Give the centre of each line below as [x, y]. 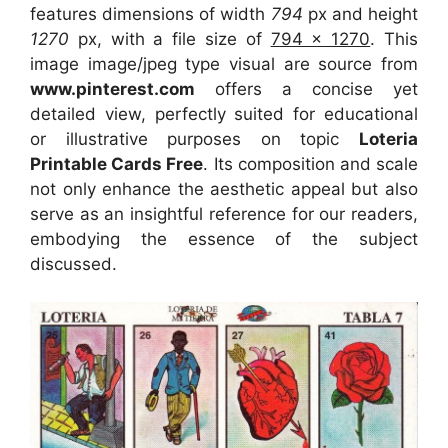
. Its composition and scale [311, 163]
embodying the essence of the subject [224, 238]
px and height [360, 13]
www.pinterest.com [112, 88]
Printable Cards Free [117, 163]
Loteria [388, 138]
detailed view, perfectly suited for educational [224, 113]
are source [328, 63]
